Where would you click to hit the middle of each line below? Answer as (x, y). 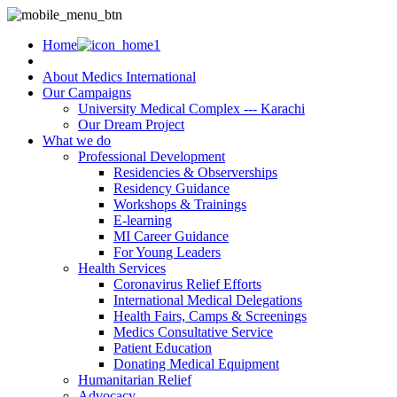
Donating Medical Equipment (196, 364)
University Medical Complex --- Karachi (191, 109)
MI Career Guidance (171, 236)
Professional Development (152, 156)
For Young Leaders (167, 252)
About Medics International (119, 77)
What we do (77, 140)
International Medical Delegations (208, 300)
